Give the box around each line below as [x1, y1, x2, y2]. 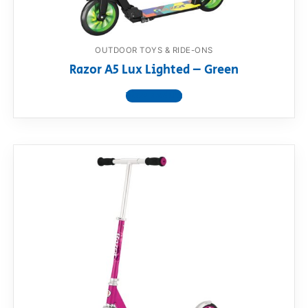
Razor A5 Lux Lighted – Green [69, 61, 239, 80]
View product [126, 89, 182, 103]
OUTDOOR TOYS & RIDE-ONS [95, 45, 213, 55]
